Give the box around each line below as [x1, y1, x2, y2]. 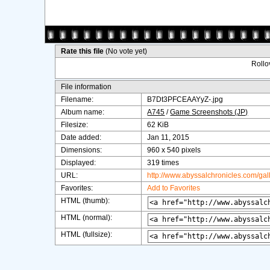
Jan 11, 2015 [147, 133, 190, 142]
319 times [147, 159, 180, 167]
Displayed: [61, 159, 96, 167]
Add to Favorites [147, 184, 201, 192]
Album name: [61, 108, 105, 116]
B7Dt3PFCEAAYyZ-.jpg [147, 95, 224, 104]
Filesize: [61, 121, 89, 129]
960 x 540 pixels [147, 146, 201, 154]
